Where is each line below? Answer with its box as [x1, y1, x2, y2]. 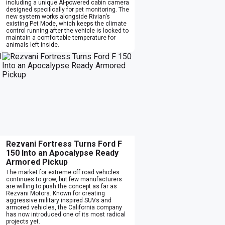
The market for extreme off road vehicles [6, 168, 120, 176]
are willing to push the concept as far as [6, 182, 117, 190]
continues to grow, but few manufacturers [6, 175, 122, 183]
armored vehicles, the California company [6, 203, 122, 211]
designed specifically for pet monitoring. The [6, 6, 129, 13]
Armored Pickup [6, 157, 68, 167]
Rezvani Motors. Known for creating [6, 189, 105, 197]
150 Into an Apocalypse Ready [6, 148, 119, 158]
